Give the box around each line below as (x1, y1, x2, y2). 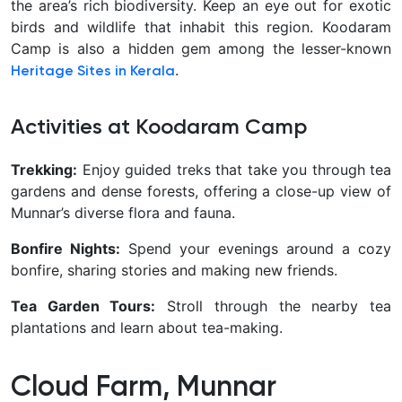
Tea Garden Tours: (11, 296, 156, 315)
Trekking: (11, 160, 77, 179)
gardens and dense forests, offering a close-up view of (11, 181, 391, 200)
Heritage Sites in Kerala (11, 64, 175, 79)
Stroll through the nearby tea (155, 296, 392, 315)
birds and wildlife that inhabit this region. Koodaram (11, 17, 391, 36)
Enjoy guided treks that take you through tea (77, 160, 391, 179)
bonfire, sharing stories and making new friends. (11, 260, 337, 279)
